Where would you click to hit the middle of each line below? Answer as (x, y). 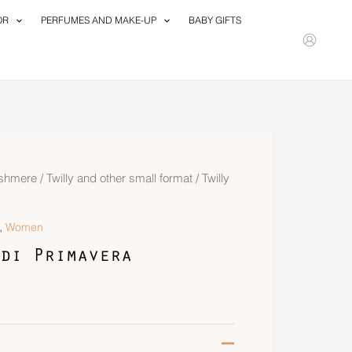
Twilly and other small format (119, 178)
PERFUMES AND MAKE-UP (98, 20)
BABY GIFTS (215, 20)
